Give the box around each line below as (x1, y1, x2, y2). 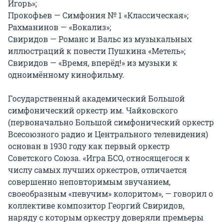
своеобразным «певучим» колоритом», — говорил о (8, 188, 213, 199)
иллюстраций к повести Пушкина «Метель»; (8, 46, 185, 56)
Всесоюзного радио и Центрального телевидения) (8, 129, 208, 140)
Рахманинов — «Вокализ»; (8, 22, 111, 33)
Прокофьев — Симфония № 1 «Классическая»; (8, 10, 188, 21)
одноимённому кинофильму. (8, 69, 124, 80)
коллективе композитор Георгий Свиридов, (8, 200, 184, 211)
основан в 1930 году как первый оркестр (8, 141, 170, 152)
